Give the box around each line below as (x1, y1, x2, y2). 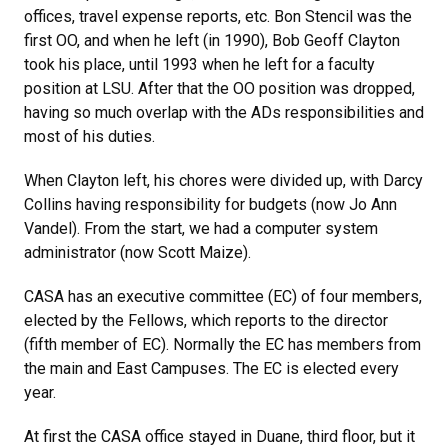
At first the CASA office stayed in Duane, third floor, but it (24, 427, 415, 446)
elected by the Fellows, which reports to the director (24, 311, 388, 330)
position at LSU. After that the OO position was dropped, (24, 79, 415, 98)
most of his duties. (24, 127, 155, 146)
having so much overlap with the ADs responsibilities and (24, 103, 424, 122)
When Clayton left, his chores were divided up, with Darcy (24, 171, 423, 190)
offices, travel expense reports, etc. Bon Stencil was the (24, 7, 412, 26)
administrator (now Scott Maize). (24, 243, 251, 262)
